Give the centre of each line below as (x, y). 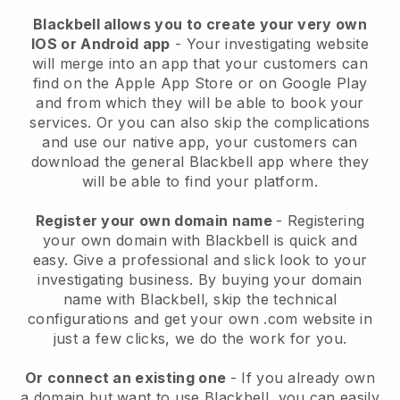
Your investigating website (278, 44)
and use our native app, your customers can (200, 142)
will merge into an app (111, 64)
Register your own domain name (156, 221)
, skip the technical (271, 300)
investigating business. (116, 280)
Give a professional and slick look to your (220, 260)
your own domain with (124, 241)
